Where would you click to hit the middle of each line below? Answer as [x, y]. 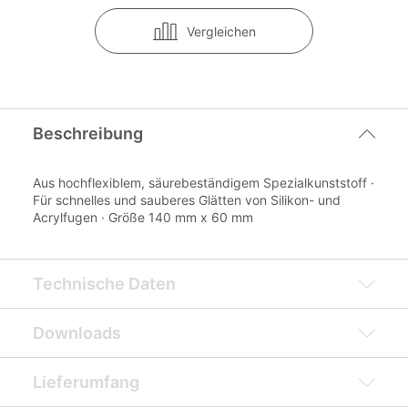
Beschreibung [88, 133]
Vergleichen [221, 31]
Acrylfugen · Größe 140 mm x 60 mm [143, 217]
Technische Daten [104, 283]
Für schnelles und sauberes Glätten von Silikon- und [187, 200]
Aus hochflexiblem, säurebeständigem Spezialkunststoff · [204, 183]
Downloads [77, 332]
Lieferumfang [86, 382]
